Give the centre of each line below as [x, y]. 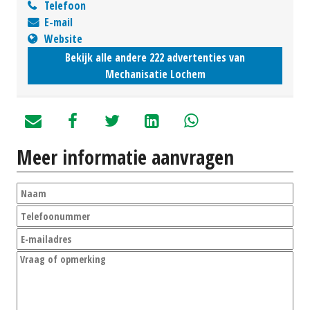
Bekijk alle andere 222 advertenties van [155, 58]
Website [63, 39]
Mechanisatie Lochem [155, 74]
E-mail [58, 22]
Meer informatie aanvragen [125, 157]
